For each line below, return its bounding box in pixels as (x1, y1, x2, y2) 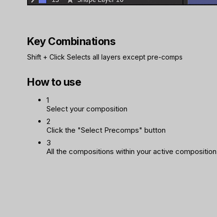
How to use (27, 76, 81, 88)
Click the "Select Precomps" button (46, 125, 166, 135)
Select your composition (46, 104, 127, 113)
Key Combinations (27, 35, 115, 47)
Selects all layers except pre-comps (65, 53, 183, 61)
